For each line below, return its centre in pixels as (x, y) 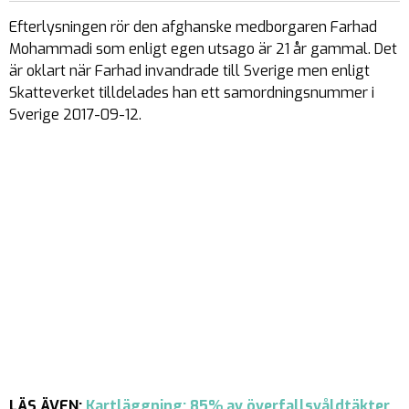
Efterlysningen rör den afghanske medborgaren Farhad (193, 27)
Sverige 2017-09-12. (75, 115)
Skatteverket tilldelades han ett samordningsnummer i (192, 93)
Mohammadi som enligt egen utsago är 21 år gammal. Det (203, 49)
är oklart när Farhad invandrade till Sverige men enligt (189, 71)
